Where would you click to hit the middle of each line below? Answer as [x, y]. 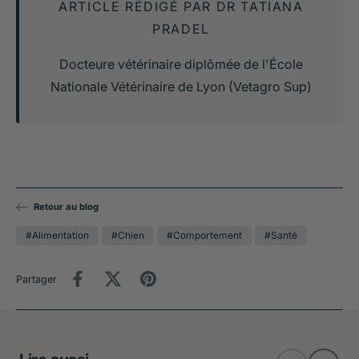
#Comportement [204, 236]
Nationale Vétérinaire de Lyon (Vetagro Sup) [181, 87]
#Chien [128, 236]
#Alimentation [57, 236]
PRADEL [181, 29]
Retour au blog [66, 207]
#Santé [281, 236]
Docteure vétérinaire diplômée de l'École [181, 65]
